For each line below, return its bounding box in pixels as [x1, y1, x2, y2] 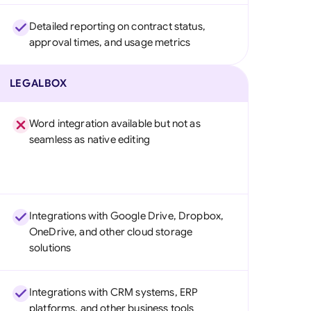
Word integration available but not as [28, 117, 201, 130]
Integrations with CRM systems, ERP [28, 286, 199, 299]
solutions [28, 242, 72, 254]
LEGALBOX [9, 77, 67, 90]
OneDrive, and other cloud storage [28, 226, 193, 238]
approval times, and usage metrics [28, 36, 191, 49]
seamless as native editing [28, 133, 151, 146]
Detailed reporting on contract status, [28, 20, 205, 33]
